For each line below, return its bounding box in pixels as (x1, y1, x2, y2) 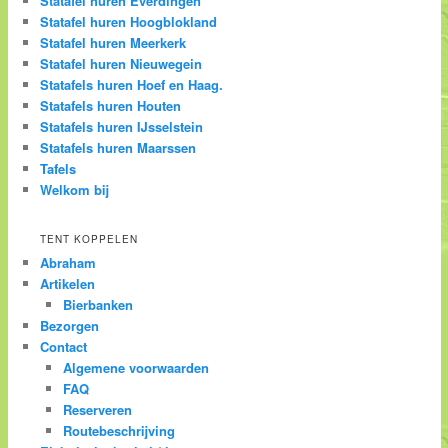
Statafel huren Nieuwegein (40, 53, 203, 73)
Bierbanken (62, 295, 133, 315)
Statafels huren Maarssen (40, 137, 197, 157)
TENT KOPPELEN (40, 232, 139, 247)
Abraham (40, 253, 97, 273)
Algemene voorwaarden (62, 358, 209, 378)
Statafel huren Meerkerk (40, 32, 187, 52)
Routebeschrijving (62, 421, 175, 441)
